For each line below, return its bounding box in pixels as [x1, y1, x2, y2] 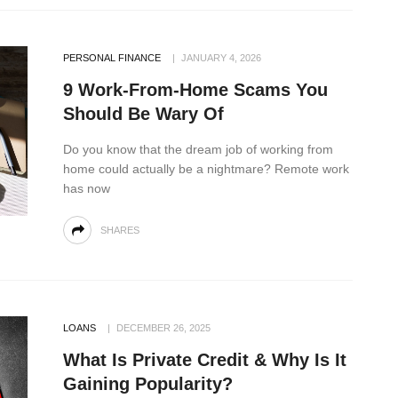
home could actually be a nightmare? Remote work [63, 161, 349, 176]
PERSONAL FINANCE [63, 52, 161, 63]
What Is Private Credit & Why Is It [63, 349, 346, 370]
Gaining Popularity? [63, 373, 233, 394]
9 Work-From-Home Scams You [63, 79, 328, 99]
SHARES [100, 224, 139, 235]
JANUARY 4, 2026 [181, 52, 261, 63]
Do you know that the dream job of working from [63, 141, 333, 156]
